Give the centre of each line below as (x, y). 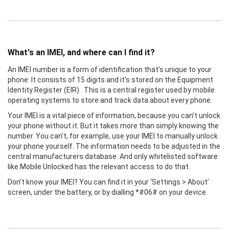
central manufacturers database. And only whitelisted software (113, 156)
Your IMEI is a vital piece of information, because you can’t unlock (114, 115)
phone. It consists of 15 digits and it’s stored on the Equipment (110, 79)
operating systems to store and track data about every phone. (110, 100)
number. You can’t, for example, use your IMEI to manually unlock (113, 136)
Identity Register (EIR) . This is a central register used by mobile (111, 90)
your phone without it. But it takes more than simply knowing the (113, 125)
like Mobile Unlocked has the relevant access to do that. (99, 166)
